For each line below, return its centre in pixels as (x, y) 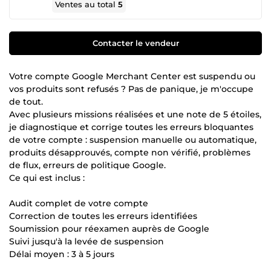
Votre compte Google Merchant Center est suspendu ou (132, 76)
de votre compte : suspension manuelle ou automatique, (133, 139)
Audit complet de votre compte (79, 203)
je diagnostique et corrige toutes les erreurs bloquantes (131, 127)
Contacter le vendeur (135, 43)
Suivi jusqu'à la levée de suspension (87, 241)
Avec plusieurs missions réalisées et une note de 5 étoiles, (135, 114)
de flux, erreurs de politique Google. (87, 165)
